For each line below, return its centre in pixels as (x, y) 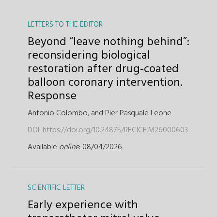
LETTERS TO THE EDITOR (65, 24)
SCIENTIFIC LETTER (56, 188)
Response (52, 96)
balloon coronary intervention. (105, 83)
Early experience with (83, 205)
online (69, 147)
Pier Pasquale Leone (138, 113)
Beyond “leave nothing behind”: (108, 42)
